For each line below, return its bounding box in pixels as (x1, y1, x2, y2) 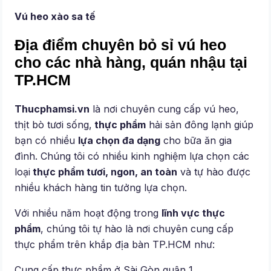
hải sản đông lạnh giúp (146, 119, 254, 131)
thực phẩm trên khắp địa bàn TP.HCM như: (15, 238, 215, 251)
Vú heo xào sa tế (15, 10, 96, 22)
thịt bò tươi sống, (15, 119, 93, 131)
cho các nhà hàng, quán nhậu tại (15, 54, 248, 71)
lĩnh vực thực (162, 207, 226, 220)
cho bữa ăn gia (160, 134, 232, 147)
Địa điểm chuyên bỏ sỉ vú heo (15, 37, 227, 54)
